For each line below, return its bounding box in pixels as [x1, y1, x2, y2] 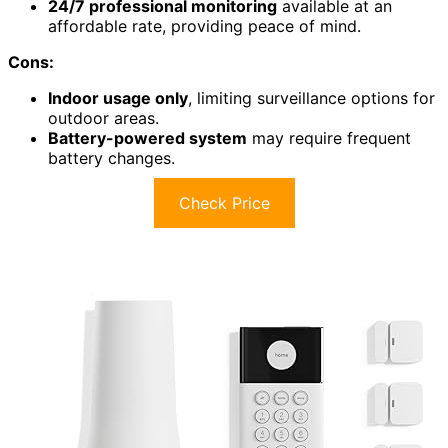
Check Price [178, 193, 270, 213]
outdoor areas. [48, 108, 159, 128]
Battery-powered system [48, 128, 247, 148]
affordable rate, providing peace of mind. [48, 16, 361, 36]
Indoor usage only [48, 88, 188, 108]
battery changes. [48, 148, 175, 168]
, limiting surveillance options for [188, 88, 435, 108]
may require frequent [247, 128, 411, 148]
